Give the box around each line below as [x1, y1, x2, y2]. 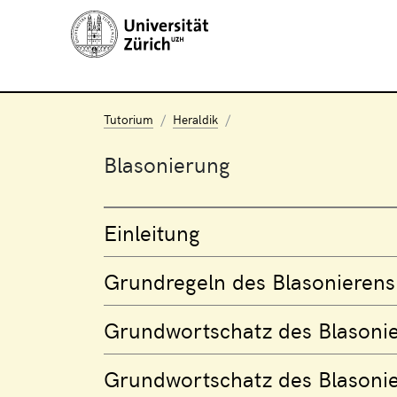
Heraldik [173, 111, 218, 128]
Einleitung [104, 217, 200, 247]
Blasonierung [104, 149, 230, 179]
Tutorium [104, 111, 153, 128]
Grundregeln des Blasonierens [104, 266, 395, 296]
